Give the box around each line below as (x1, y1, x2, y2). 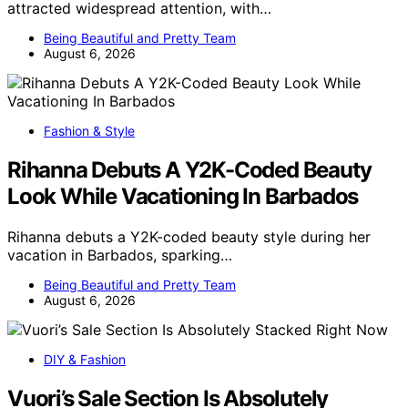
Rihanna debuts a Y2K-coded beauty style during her (7, 227, 371, 246)
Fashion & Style (44, 122, 135, 138)
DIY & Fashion (44, 351, 126, 367)
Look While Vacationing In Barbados (7, 182, 359, 209)
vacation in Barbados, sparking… (7, 245, 232, 264)
